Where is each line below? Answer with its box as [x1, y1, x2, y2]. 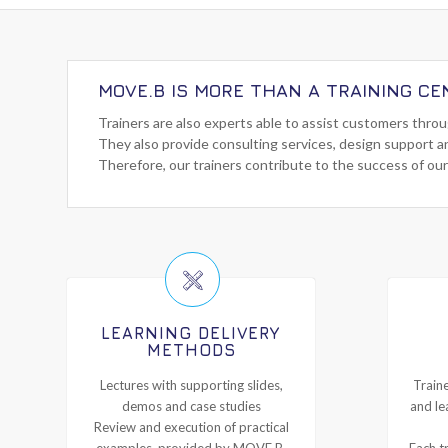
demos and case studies [121, 397, 261, 414]
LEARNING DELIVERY [101, 322, 282, 343]
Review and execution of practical [93, 418, 289, 435]
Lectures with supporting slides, [99, 376, 283, 393]
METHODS [146, 339, 236, 360]
